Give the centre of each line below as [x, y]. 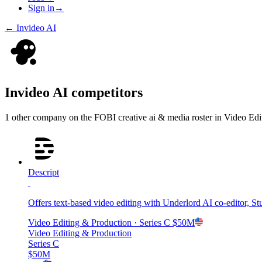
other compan [36, 117]
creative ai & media [154, 117]
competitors [105, 92]
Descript [44, 172]
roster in [208, 117]
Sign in [41, 8]
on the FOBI [92, 117]
